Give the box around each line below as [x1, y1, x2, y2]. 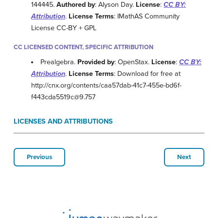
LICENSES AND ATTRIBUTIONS [14, 117, 113, 126]
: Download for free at [114, 70, 181, 78]
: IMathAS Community [114, 12, 180, 20]
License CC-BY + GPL [31, 23, 96, 32]
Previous [27, 153, 52, 162]
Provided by [77, 58, 115, 67]
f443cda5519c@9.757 [31, 93, 95, 102]
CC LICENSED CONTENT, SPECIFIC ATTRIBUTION [14, 43, 153, 51]
